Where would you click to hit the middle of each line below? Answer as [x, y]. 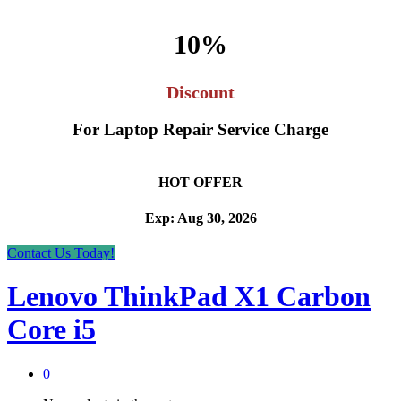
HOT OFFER [200, 183]
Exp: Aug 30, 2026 [200, 218]
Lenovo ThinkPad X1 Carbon [189, 297]
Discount [200, 92]
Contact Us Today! [61, 253]
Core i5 [51, 330]
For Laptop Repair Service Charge [200, 129]
